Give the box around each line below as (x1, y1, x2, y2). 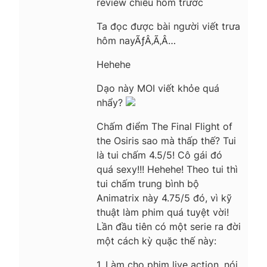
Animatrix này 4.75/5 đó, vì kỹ (97, 191, 232, 204)
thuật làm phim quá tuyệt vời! (97, 206, 229, 218)
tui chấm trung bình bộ (97, 177, 199, 190)
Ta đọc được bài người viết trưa (97, 20, 240, 32)
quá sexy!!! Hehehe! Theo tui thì (97, 163, 238, 175)
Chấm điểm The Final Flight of (97, 120, 232, 132)
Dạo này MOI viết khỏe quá (97, 82, 219, 94)
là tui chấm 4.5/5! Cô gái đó (97, 148, 222, 161)
